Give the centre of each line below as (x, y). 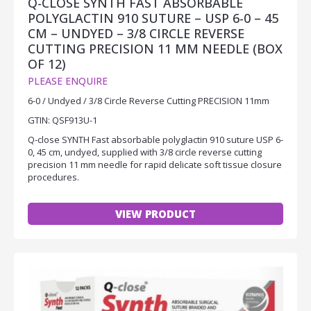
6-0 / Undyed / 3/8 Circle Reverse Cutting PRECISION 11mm (149, 100)
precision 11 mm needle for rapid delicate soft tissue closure (155, 164)
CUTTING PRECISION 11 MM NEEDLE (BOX (155, 48)
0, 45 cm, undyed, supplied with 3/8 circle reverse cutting (145, 152)
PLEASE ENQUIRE (68, 81)
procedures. (53, 177)
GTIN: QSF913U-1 (62, 120)
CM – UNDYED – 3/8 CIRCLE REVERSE (136, 33)
